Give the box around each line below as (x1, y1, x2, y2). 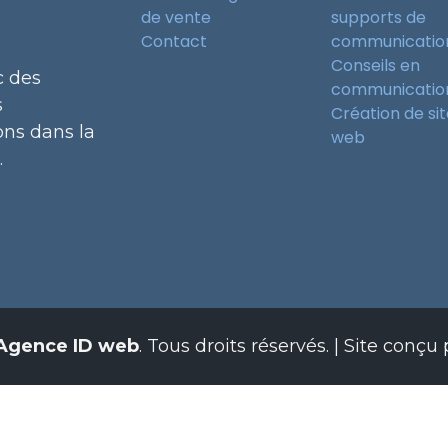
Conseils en (331, 54, 420, 77)
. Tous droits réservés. (138, 335, 329, 357)
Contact (141, 30, 207, 53)
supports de (331, 6, 426, 29)
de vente (141, 6, 211, 29)
